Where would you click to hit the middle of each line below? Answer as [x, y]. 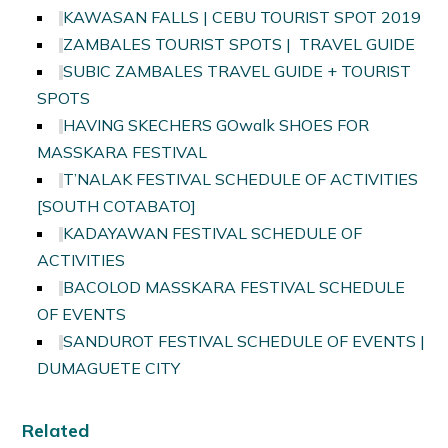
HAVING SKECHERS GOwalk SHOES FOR [216, 125]
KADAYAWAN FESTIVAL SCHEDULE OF [213, 233]
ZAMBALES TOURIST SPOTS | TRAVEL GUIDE [239, 44]
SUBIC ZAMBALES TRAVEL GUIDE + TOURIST [237, 71]
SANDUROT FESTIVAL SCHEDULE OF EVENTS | [244, 341]
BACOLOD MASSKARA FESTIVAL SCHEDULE [234, 287]
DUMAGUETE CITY [109, 368]
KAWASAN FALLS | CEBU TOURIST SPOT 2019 [242, 17]
